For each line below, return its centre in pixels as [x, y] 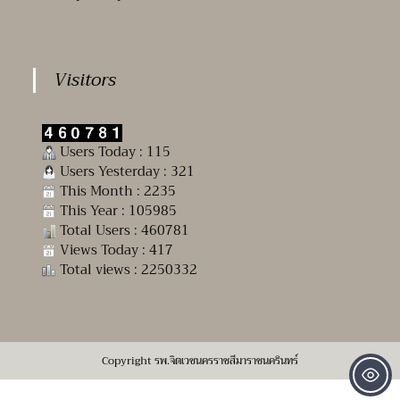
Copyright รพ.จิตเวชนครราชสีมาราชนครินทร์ [200, 360]
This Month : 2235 [117, 191]
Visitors [85, 80]
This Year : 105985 [117, 210]
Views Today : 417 [115, 250]
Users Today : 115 [114, 151]
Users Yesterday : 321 [126, 171]
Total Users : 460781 [123, 230]
